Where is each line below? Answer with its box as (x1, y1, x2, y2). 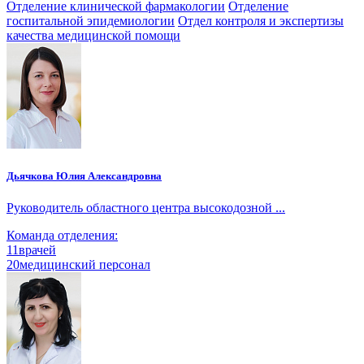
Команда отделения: (6, 228, 118, 243)
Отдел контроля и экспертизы (178, 13, 344, 28)
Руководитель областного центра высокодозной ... (6, 201, 285, 215)
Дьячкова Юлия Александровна (6, 170, 162, 183)
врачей (19, 243, 56, 258)
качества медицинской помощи (6, 28, 180, 42)
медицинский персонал (19, 258, 150, 272)
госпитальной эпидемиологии (6, 13, 175, 28)
